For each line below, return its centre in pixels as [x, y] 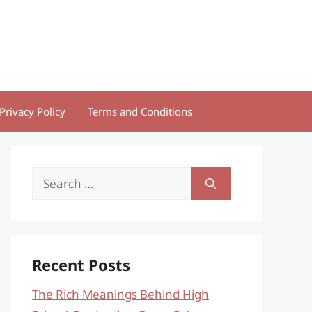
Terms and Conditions [140, 111]
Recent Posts [81, 265]
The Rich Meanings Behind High [120, 294]
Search [50, 177]
